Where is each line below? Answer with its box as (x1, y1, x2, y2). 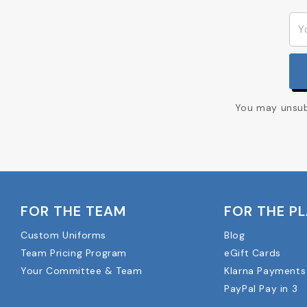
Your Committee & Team (21, 264, 143, 277)
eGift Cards (224, 246, 281, 259)
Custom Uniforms (21, 228, 106, 241)
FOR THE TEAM (21, 201, 126, 220)
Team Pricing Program (21, 246, 127, 259)
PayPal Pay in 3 (224, 282, 298, 295)
